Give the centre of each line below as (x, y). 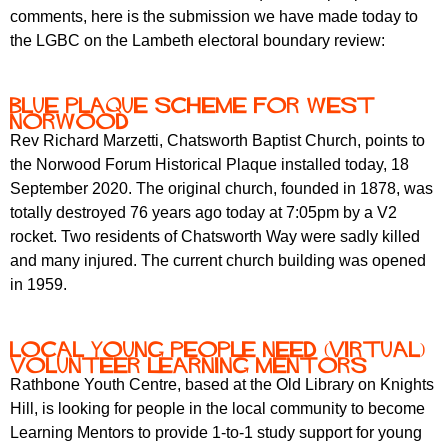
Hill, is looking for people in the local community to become (217, 409)
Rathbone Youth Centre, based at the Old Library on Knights (222, 385)
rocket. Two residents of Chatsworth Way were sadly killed (215, 237)
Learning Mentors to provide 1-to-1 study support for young (216, 433)
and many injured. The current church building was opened (218, 261)
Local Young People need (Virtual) (217, 349)
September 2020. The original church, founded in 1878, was (221, 189)
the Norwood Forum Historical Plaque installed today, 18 (209, 165)
